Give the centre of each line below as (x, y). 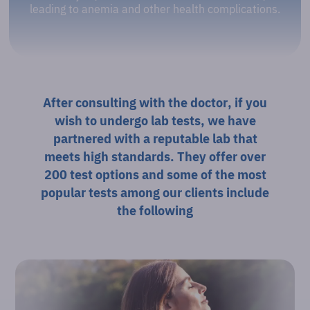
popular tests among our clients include (155, 192)
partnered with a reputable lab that (155, 138)
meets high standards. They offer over (155, 156)
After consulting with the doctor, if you (155, 102)
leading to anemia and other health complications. (155, 9)
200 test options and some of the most (155, 174)
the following (155, 210)
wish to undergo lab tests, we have (155, 120)
